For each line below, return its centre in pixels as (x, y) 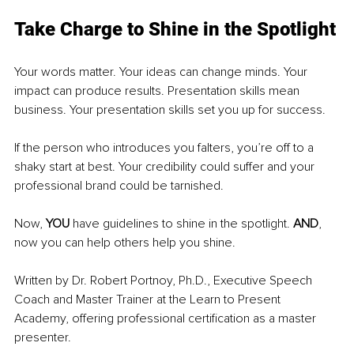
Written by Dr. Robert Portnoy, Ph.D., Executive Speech (165, 281)
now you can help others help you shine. (125, 243)
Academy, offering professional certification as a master (167, 319)
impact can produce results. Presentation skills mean (158, 91)
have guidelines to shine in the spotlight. (183, 224)
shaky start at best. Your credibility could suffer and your (166, 167)
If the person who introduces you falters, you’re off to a (166, 148)
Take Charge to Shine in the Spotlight (175, 30)
